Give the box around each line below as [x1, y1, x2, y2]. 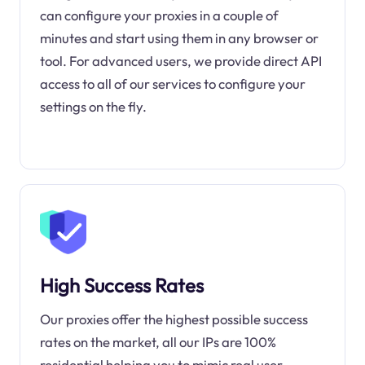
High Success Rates [39, 272, 204, 297]
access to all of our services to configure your [39, 75, 306, 93]
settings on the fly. [39, 98, 147, 116]
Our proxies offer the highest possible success [39, 310, 308, 328]
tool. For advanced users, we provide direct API [39, 52, 322, 70]
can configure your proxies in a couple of [39, 7, 279, 24]
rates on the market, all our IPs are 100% [39, 332, 276, 350]
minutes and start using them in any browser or [39, 29, 319, 47]
